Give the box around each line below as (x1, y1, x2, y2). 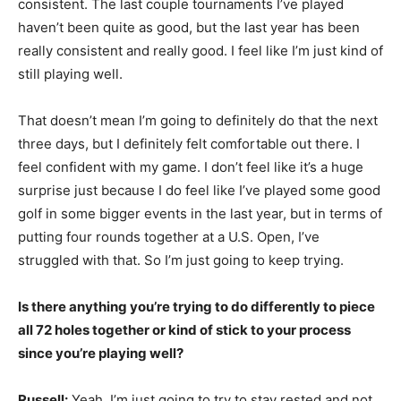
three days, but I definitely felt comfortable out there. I (18, 135, 360, 152)
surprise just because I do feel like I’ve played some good (18, 182, 380, 199)
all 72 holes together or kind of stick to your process (18, 321, 351, 338)
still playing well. (18, 65, 123, 82)
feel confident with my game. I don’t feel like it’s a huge (18, 158, 363, 175)
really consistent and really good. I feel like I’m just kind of (18, 42, 383, 59)
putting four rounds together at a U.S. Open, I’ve (18, 228, 320, 245)
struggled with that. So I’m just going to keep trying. (18, 252, 344, 269)
